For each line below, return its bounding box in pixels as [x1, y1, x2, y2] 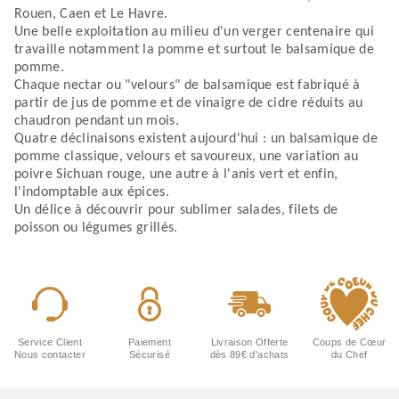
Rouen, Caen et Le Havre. [14, 7, 168, 22]
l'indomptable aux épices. [14, 185, 170, 200]
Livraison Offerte [210, 337, 289, 348]
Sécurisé [129, 349, 170, 361]
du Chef [330, 349, 368, 361]
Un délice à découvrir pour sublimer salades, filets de [14, 203, 338, 218]
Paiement [128, 337, 171, 348]
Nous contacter [14, 349, 85, 361]
